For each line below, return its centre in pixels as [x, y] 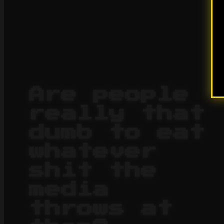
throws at [101, 208]
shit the [93, 170]
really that [117, 113]
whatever [93, 151]
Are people [109, 94]
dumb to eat [117, 132]
